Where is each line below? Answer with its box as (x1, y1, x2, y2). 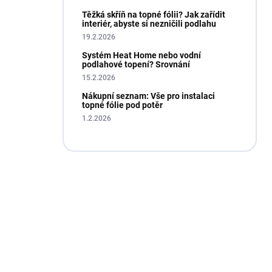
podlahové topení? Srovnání (82, 59, 190, 69)
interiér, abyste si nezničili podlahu (82, 18, 216, 29)
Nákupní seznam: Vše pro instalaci (82, 90, 215, 101)
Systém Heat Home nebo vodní (82, 50, 201, 60)
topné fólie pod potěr (82, 100, 163, 110)
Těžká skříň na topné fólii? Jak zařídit (82, 9, 225, 19)
